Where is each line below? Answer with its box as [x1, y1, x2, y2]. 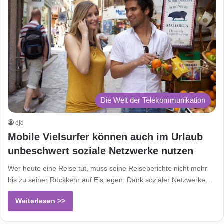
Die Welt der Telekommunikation [100, 95, 205, 104]
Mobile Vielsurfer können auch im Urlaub [8, 131, 203, 142]
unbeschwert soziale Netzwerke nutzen [8, 145, 193, 156]
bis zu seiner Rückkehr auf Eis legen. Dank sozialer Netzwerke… [8, 175, 212, 184]
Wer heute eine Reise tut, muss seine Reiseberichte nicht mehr [8, 164, 207, 172]
